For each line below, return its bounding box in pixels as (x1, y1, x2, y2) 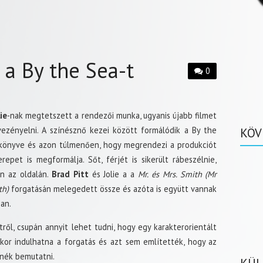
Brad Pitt (51, 168, 89, 180)
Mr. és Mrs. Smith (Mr (138, 168, 217, 180)
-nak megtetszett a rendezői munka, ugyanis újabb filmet (6, 110, 217, 122)
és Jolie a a (88, 168, 139, 180)
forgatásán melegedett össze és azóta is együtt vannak (8, 183, 217, 195)
